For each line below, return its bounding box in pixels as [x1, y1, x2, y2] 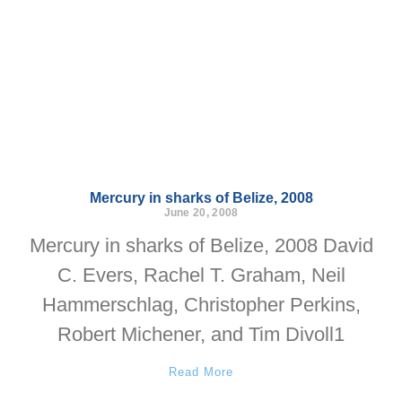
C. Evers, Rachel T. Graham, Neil [57, 264, 345, 286]
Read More [168, 365, 234, 379]
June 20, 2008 [163, 206, 239, 219]
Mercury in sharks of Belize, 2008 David [29, 234, 373, 257]
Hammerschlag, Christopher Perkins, [41, 293, 361, 316]
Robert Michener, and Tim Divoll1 [57, 323, 345, 345]
